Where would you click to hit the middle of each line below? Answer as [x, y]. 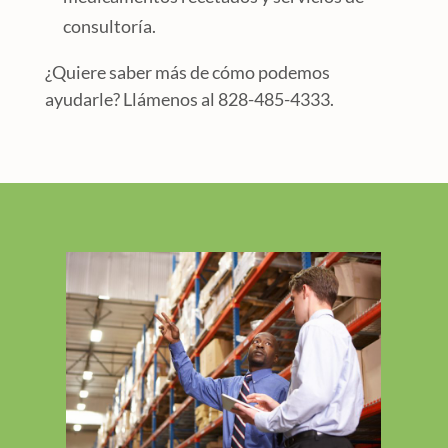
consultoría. [109, 26]
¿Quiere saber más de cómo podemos [187, 72]
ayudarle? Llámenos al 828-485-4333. [189, 99]
